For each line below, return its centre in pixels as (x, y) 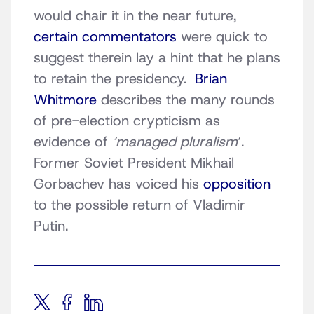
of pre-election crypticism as (127, 121)
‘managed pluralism (175, 142)
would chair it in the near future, (135, 16)
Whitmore (65, 100)
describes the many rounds (186, 100)
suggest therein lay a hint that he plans (157, 58)
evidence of (73, 142)
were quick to (222, 37)
